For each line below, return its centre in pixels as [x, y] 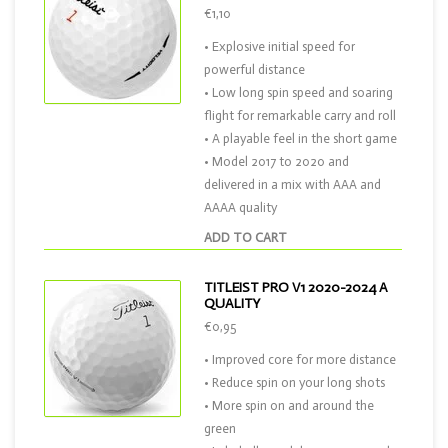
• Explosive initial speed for [279, 46]
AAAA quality [240, 207]
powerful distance [254, 69]
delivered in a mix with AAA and [292, 184]
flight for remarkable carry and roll [300, 115]
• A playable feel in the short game [300, 138]
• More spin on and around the [289, 405]
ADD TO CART [245, 237]
